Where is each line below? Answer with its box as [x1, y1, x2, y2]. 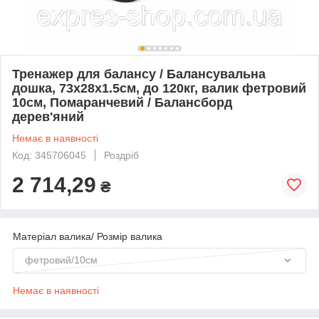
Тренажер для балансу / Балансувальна [12, 66, 266, 81]
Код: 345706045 [12, 149, 86, 161]
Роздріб [104, 149, 139, 161]
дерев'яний [12, 109, 84, 124]
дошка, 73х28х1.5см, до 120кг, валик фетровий [12, 80, 306, 95]
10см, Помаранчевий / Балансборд [12, 95, 232, 110]
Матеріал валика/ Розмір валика [13, 230, 162, 242]
